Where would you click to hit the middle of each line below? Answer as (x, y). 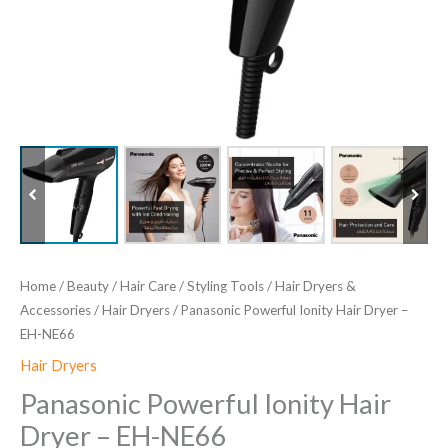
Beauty (88, 285)
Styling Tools (225, 285)
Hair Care (148, 285)
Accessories (55, 309)
